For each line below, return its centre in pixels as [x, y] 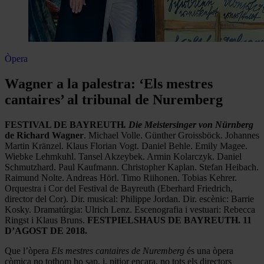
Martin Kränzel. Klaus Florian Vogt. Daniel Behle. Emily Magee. [126, 146]
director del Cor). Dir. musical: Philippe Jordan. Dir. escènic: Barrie [129, 199]
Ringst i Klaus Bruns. [46, 220]
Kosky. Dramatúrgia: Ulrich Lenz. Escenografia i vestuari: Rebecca [130, 209]
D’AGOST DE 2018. [46, 230]
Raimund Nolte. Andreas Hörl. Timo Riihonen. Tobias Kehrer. [121, 177]
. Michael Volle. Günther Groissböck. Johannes [171, 135]
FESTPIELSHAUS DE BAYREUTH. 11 [169, 220]
